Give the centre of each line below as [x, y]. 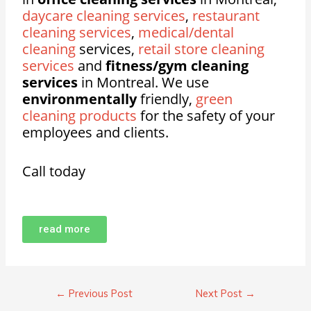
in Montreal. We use [144, 83]
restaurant [226, 16]
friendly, [167, 99]
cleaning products [80, 116]
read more [65, 229]
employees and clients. [98, 133]
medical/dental [186, 33]
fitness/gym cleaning [177, 66]
